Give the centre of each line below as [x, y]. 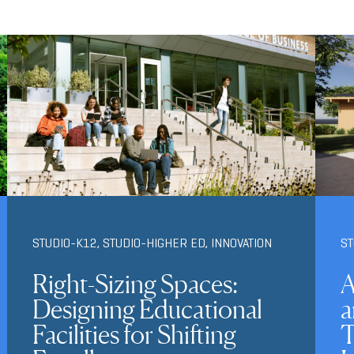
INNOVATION [241, 243]
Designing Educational [147, 310]
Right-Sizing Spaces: [135, 284]
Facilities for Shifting [134, 335]
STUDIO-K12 [64, 243]
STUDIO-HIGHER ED [154, 243]
